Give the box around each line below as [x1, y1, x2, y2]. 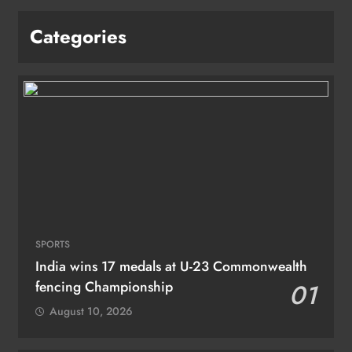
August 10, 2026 [49, 302, 133, 319]
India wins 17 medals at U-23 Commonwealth [35, 255, 307, 277]
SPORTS [35, 236, 70, 251]
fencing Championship [35, 276, 173, 297]
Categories [30, 22, 126, 50]
